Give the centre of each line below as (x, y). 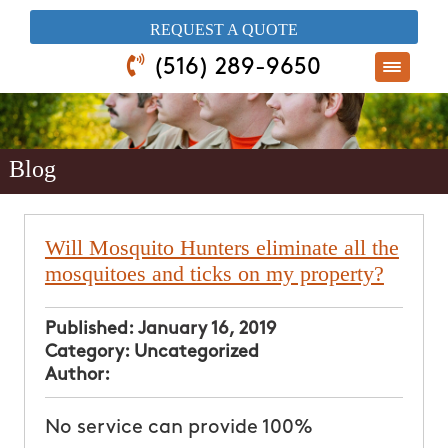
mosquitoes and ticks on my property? (214, 273)
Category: (89, 352)
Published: (91, 329)
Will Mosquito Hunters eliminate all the (221, 247)
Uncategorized (196, 352)
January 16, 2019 (207, 329)
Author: (77, 375)
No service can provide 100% (178, 427)
